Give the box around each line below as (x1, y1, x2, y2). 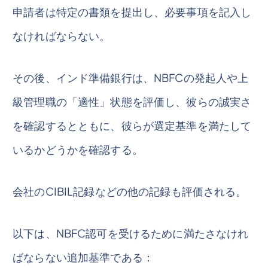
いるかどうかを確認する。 (13, 142, 143, 156)
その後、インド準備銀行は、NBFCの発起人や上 (13, 70, 249, 84)
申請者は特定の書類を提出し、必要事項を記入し (13, 4, 252, 19)
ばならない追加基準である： (13, 249, 154, 264)
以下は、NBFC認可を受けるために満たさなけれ (13, 226, 249, 240)
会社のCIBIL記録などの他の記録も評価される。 (13, 184, 247, 198)
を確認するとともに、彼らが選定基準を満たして (13, 118, 252, 132)
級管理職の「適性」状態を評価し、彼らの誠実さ (13, 94, 252, 108)
